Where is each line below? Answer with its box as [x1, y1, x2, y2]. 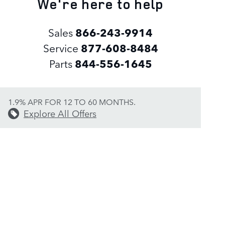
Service [43, 40, 78, 56]
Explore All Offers [24, 106, 96, 120]
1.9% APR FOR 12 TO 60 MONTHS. [8, 96, 136, 107]
